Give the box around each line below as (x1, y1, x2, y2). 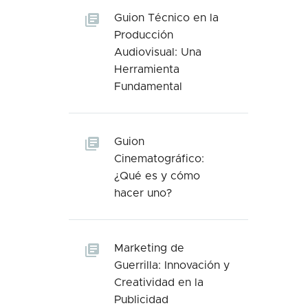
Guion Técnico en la (114, 12, 219, 23)
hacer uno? (114, 188, 172, 199)
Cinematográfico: (114, 153, 204, 164)
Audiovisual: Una (114, 47, 201, 58)
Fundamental (114, 81, 182, 92)
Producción (114, 30, 173, 41)
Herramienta (114, 64, 179, 75)
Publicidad (114, 294, 168, 305)
